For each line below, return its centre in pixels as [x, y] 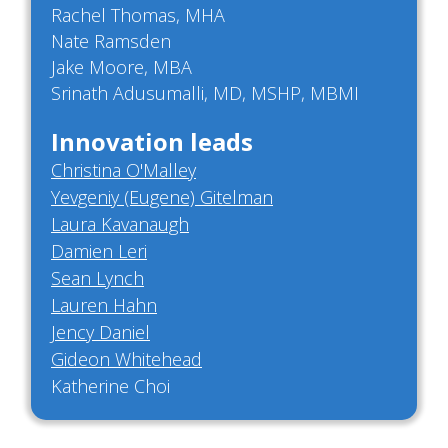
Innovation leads [152, 142]
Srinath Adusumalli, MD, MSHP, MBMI [205, 93]
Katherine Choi [110, 386]
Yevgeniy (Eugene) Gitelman [162, 197]
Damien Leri [99, 251]
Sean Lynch [97, 278]
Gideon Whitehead [126, 359]
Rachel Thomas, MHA [140, 15]
